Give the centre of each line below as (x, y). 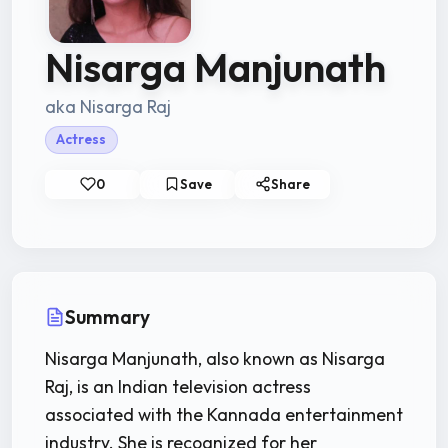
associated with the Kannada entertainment (224, 414)
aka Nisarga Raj (108, 106)
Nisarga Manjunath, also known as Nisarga (215, 358)
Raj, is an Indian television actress (178, 386)
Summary (107, 316)
